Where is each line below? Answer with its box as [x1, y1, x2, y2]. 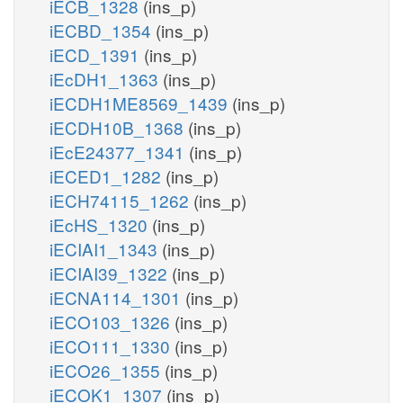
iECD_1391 [49, 41, 144, 67]
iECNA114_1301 [49, 284, 185, 309]
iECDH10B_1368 [49, 114, 188, 139]
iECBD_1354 [49, 17, 156, 42]
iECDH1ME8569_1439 [49, 90, 232, 115]
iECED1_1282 [49, 163, 166, 188]
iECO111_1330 [49, 333, 175, 358]
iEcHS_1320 [49, 211, 152, 237]
